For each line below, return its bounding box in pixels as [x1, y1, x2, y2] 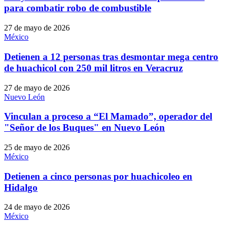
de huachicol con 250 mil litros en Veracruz [4, 62, 183, 73]
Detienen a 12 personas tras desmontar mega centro [4, 51, 218, 62]
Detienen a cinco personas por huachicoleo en [4, 170, 192, 182]
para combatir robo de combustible [4, 3, 151, 14]
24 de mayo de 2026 [4, 203, 70, 212]
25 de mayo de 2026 [4, 142, 70, 152]
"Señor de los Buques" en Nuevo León [4, 122, 165, 133]
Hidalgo [4, 182, 38, 193]
